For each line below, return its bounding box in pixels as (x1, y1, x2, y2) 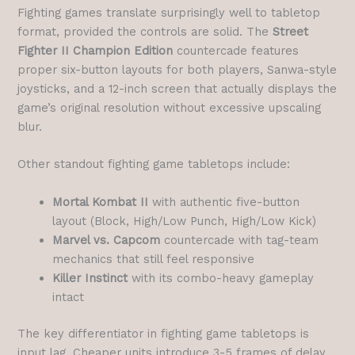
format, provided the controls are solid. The (17, 25, 273, 40)
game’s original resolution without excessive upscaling (17, 101, 322, 116)
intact (52, 289, 85, 304)
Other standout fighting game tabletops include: (17, 157, 291, 172)
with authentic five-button (148, 194, 300, 209)
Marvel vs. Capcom (52, 232, 161, 247)
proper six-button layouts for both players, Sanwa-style (17, 63, 338, 78)
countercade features (173, 44, 300, 59)
